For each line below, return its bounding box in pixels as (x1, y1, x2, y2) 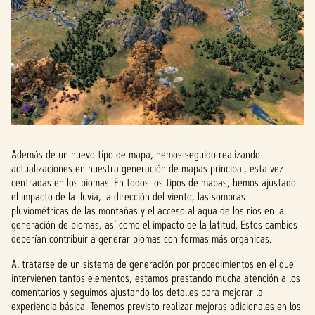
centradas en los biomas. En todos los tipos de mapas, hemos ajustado (11, 175, 296, 190)
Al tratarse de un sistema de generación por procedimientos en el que (11, 257, 294, 271)
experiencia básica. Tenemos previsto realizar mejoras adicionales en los (11, 299, 301, 314)
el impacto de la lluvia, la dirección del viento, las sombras (11, 189, 245, 204)
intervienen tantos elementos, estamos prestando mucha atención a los (11, 271, 300, 285)
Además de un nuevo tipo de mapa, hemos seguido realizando (11, 147, 260, 162)
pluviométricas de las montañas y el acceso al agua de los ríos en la (11, 203, 284, 218)
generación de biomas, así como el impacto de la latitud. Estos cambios (11, 217, 297, 232)
